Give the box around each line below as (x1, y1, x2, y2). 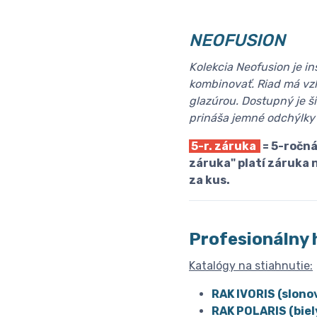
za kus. (189, 173, 230, 188)
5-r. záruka (189, 139, 260, 154)
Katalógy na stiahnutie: (189, 259, 313, 273)
